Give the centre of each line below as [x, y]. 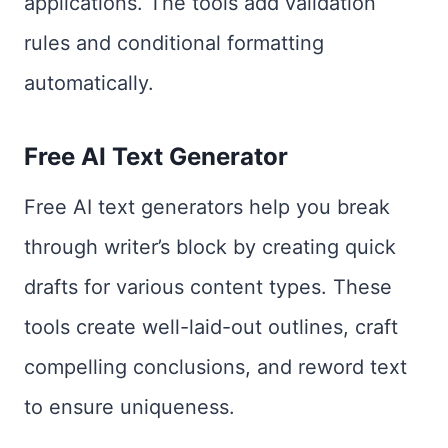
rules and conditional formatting [174, 43]
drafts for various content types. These [208, 287]
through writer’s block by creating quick [210, 247]
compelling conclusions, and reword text [215, 367]
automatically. [89, 83]
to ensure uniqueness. [129, 407]
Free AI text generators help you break [207, 207]
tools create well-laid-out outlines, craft [211, 327]
